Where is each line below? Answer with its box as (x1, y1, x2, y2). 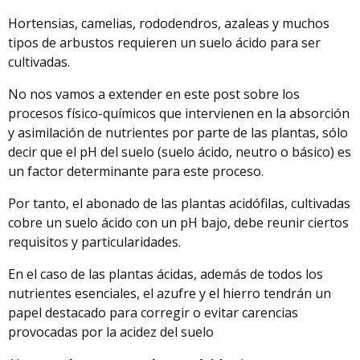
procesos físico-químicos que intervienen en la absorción (8, 104, 350, 123)
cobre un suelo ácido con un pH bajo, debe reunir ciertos (8, 214, 349, 232)
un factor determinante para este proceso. (8, 162, 264, 181)
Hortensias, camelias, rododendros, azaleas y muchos (8, 14, 329, 33)
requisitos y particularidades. (8, 233, 181, 252)
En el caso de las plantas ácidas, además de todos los (8, 265, 323, 284)
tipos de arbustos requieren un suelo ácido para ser (8, 34, 321, 52)
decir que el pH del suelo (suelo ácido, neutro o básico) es (8, 143, 351, 162)
